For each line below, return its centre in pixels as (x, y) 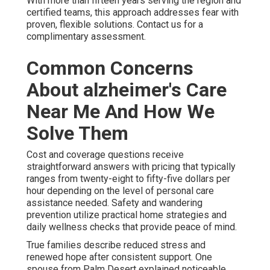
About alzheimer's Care (127, 89)
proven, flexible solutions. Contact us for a (115, 24)
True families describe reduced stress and (116, 245)
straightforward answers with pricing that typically (131, 166)
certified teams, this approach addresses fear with (133, 12)
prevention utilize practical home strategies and (127, 215)
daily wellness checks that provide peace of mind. (132, 227)
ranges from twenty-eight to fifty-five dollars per (128, 178)
